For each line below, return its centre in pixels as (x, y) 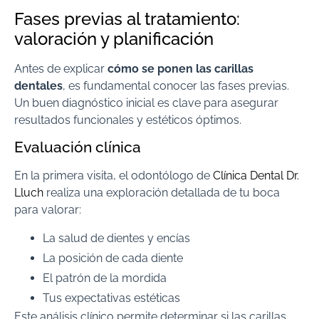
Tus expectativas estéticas (111, 298)
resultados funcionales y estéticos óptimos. (128, 120)
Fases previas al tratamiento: (127, 19)
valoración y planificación (114, 38)
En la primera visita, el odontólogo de (114, 175)
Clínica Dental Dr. (256, 175)
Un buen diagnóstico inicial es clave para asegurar (146, 103)
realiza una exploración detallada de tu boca (162, 192)
